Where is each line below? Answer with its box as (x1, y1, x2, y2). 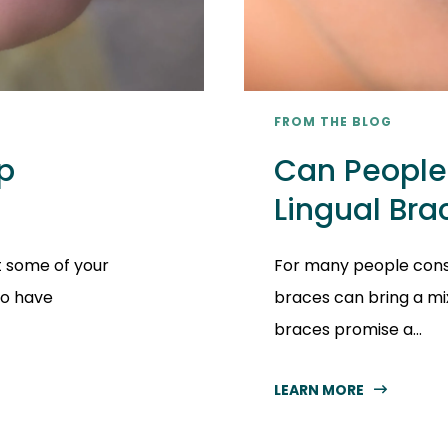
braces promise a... (274, 317, 422, 341)
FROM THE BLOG (274, 112, 392, 130)
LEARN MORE (274, 379, 364, 400)
